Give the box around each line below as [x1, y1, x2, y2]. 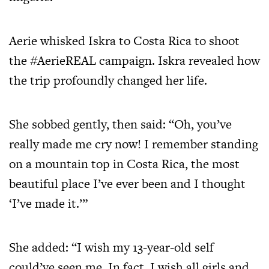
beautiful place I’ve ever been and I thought [9, 175, 246, 193]
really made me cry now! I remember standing [9, 135, 258, 153]
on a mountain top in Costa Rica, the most [9, 155, 240, 173]
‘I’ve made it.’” [9, 195, 88, 213]
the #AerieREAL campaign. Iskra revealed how [9, 52, 260, 70]
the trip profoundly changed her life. [9, 71, 207, 89]
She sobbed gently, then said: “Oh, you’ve [9, 115, 232, 133]
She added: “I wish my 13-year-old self [9, 238, 214, 256]
